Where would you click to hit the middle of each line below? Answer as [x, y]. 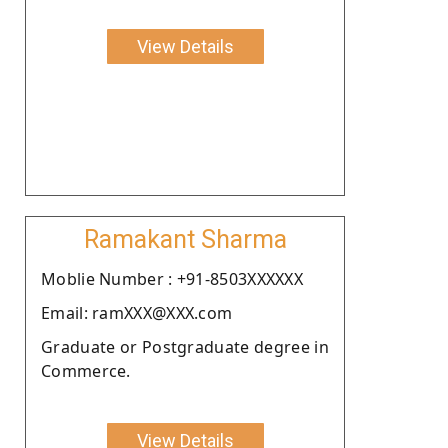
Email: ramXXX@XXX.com [137, 312]
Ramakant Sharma [185, 239]
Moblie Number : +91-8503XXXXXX [172, 278]
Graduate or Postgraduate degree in [185, 346]
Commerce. [86, 370]
